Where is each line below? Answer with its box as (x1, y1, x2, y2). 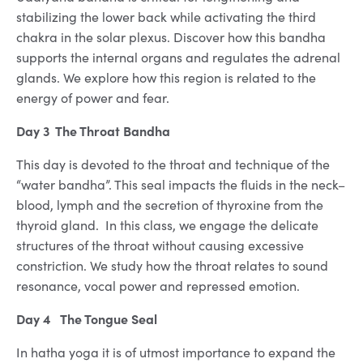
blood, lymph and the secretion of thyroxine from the (16, 196, 323, 214)
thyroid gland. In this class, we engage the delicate (16, 216, 318, 234)
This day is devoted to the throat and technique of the (16, 156, 330, 173)
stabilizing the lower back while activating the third (16, 8, 316, 26)
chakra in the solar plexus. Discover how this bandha (16, 28, 326, 46)
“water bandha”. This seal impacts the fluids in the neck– (16, 176, 345, 194)
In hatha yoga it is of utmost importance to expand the (16, 344, 335, 361)
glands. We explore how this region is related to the (16, 69, 316, 87)
